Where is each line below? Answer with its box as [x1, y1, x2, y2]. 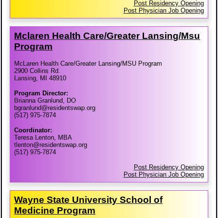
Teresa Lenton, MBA [14, 134, 73, 142]
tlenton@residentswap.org [14, 141, 88, 149]
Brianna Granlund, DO [14, 97, 76, 105]
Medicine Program [14, 205, 96, 216]
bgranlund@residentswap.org [14, 104, 96, 112]
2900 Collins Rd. [14, 67, 61, 75]
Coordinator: [14, 127, 53, 134]
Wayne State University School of [14, 195, 163, 205]
